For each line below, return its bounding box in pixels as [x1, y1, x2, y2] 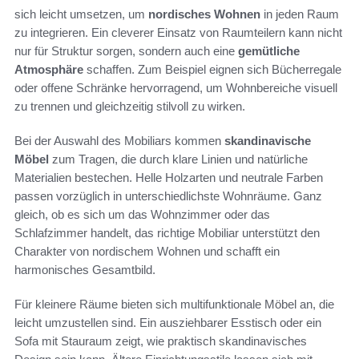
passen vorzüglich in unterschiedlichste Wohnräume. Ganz [14, 188, 322, 203]
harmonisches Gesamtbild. [14, 262, 155, 276]
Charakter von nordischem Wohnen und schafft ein [14, 244, 280, 258]
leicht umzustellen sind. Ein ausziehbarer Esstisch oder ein [14, 315, 321, 329]
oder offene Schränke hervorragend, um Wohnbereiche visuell [14, 80, 337, 95]
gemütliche [238, 43, 300, 58]
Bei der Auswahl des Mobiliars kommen [14, 133, 224, 147]
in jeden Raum [260, 6, 339, 21]
